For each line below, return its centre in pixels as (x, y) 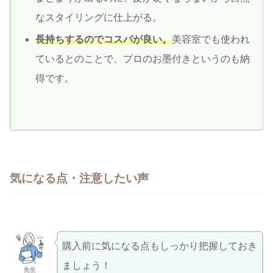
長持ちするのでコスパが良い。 (104, 39)
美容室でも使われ (211, 39)
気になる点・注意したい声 (79, 179)
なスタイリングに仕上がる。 (99, 18)
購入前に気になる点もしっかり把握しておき (159, 246)
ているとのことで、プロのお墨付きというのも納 (143, 58)
